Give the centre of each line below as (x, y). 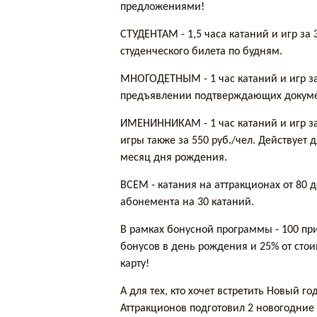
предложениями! (163, 7)
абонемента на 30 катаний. (188, 203)
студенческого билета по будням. (202, 52)
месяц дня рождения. (174, 158)
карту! (135, 264)
